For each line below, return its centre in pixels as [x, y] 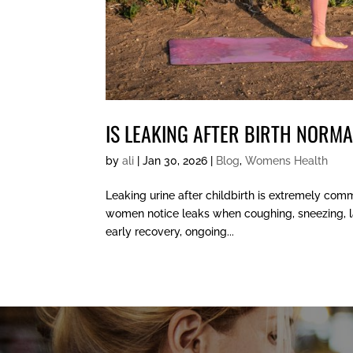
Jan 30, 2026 [175, 161]
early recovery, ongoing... [170, 232]
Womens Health [287, 161]
